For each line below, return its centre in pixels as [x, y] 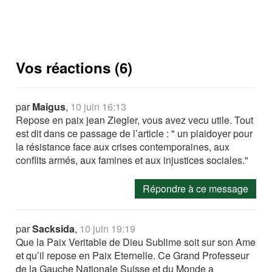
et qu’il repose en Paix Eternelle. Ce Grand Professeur [133, 256]
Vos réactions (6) [74, 68]
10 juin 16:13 [99, 107]
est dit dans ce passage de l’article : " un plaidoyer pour [134, 134]
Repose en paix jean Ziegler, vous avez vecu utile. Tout [135, 120]
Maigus [49, 107]
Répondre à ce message [195, 189]
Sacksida [54, 229]
